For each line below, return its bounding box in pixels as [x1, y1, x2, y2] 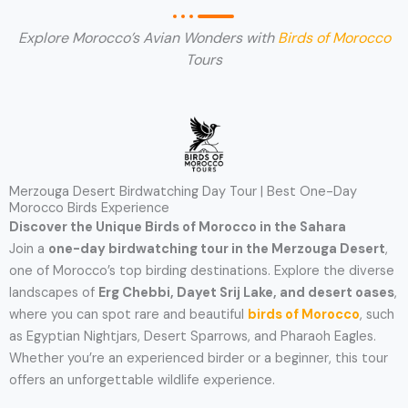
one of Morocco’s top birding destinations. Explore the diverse [9, 261, 394, 280]
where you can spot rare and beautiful [9, 305, 248, 323]
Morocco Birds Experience [9, 199, 169, 217]
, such [360, 305, 394, 323]
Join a [9, 240, 48, 258]
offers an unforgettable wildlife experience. [9, 371, 275, 389]
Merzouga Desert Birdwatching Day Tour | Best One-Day [9, 182, 357, 200]
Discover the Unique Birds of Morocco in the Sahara [9, 218, 346, 236]
